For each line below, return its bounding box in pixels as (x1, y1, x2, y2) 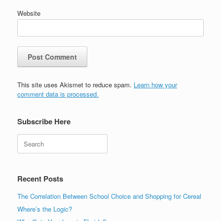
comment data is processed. (17, 89, 99, 99)
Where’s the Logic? (17, 204, 72, 214)
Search (17, 134, 37, 144)
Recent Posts (17, 173, 63, 184)
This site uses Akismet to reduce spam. (17, 79, 134, 89)
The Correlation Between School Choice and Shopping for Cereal (17, 191, 201, 201)
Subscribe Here (17, 115, 71, 127)
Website (17, 8, 40, 18)
